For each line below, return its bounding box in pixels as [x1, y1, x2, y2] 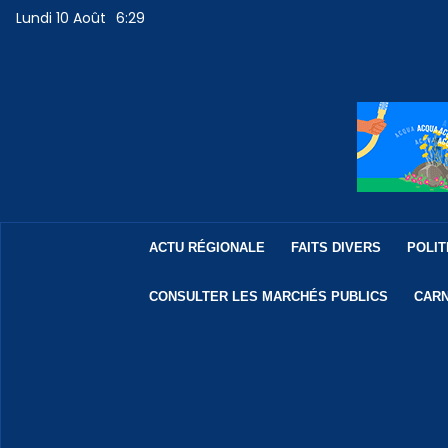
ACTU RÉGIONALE [148, 240, 265, 256]
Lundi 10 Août [16, 8, 107, 29]
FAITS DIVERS [290, 240, 381, 256]
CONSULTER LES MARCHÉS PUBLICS [148, 289, 388, 305]
